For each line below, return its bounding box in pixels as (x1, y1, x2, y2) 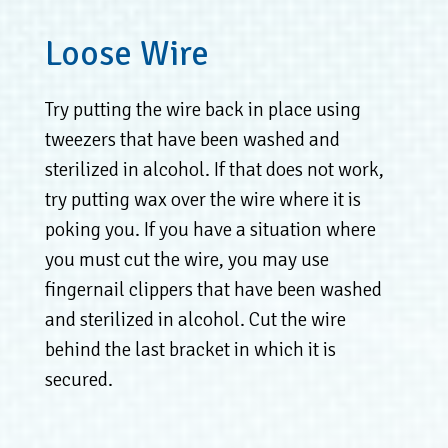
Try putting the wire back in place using (44, 96, 361, 122)
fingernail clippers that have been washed (44, 276, 382, 302)
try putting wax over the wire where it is (44, 186, 361, 212)
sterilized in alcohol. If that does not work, (44, 156, 384, 182)
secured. (44, 366, 113, 392)
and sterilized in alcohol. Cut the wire (44, 306, 346, 332)
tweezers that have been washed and (44, 126, 340, 152)
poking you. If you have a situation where (44, 216, 376, 242)
